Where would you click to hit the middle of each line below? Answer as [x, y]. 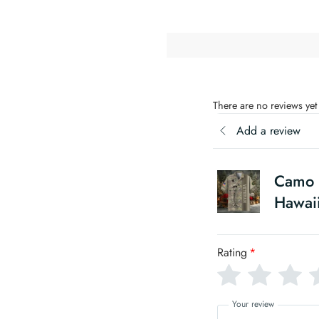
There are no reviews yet [265, 105]
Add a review [268, 130]
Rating [232, 253]
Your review [253, 304]
